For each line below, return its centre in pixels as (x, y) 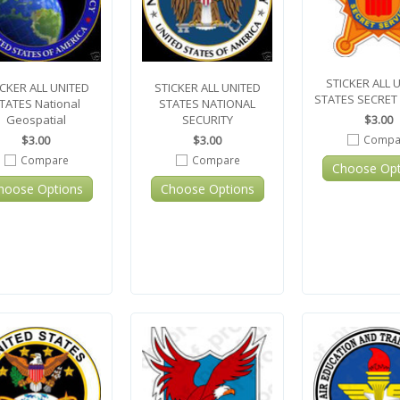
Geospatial (36, 120)
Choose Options (207, 189)
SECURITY (207, 120)
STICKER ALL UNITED (207, 87)
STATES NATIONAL (207, 104)
